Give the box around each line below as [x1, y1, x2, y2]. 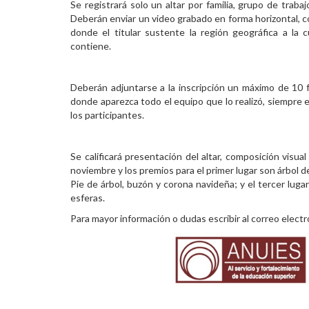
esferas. [70, 192, 105, 203]
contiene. [70, 40, 111, 52]
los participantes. [70, 109, 144, 121]
